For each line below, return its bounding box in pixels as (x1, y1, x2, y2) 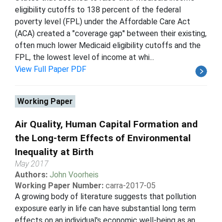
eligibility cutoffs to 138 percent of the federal (15, 4, 181, 14)
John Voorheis (50, 169, 99, 179)
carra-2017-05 (106, 180, 156, 190)
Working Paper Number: (15, 180, 104, 190)
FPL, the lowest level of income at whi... (15, 52, 154, 62)
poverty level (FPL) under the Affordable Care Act (15, 16, 190, 26)
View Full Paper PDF (15, 64, 86, 74)
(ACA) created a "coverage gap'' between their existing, (15, 28, 207, 38)
